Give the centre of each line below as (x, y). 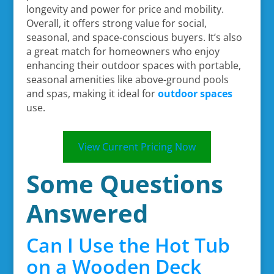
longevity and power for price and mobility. (125, 9)
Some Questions (124, 183)
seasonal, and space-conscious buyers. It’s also (134, 37)
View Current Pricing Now (137, 146)
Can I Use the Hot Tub (128, 245)
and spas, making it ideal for (92, 93)
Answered (87, 213)
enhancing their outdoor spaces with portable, (133, 65)
